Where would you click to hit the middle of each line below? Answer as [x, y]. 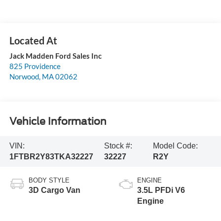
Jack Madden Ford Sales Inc [55, 55]
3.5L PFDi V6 [161, 190]
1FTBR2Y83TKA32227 [51, 157]
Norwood [24, 76]
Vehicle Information [58, 122]
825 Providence [35, 66]
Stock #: [118, 146]
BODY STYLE [49, 180]
